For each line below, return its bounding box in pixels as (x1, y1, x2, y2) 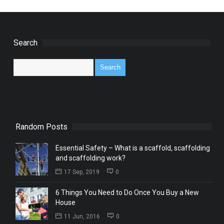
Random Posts (15, 121, 67, 131)
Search (13, 37, 37, 47)
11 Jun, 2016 (63, 212, 100, 220)
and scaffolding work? (55, 153, 125, 162)
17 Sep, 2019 (63, 168, 99, 175)
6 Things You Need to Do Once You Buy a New (55, 188, 199, 196)
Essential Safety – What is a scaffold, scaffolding (55, 143, 210, 152)
